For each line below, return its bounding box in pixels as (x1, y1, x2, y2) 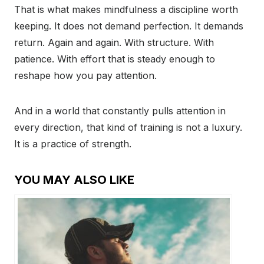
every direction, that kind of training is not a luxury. (14, 121, 242, 134)
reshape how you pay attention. (14, 70, 157, 82)
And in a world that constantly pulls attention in (14, 105, 226, 117)
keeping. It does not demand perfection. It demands (14, 20, 243, 32)
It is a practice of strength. (14, 138, 131, 150)
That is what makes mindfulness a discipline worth (14, 4, 238, 16)
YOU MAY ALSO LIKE (14, 173, 134, 187)
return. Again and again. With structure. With (14, 37, 214, 49)
